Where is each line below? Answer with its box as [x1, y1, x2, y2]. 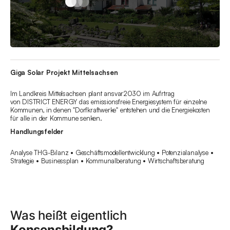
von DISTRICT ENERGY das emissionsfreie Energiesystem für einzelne [10, 98, 207, 106]
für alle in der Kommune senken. [10, 114, 102, 123]
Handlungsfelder [10, 127, 64, 136]
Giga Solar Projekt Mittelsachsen [10, 68, 118, 77]
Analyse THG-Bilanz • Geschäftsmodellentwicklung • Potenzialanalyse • [10, 148, 214, 157]
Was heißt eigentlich [10, 208, 127, 223]
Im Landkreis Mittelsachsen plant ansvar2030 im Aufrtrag [10, 89, 175, 98]
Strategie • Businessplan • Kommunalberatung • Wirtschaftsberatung [10, 157, 204, 165]
